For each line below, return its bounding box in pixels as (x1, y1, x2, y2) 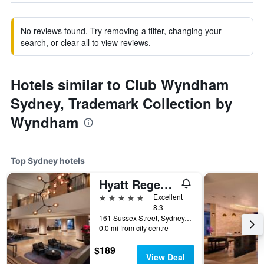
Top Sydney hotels (11, 156, 85, 166)
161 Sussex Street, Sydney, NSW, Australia (184, 213, 192, 223)
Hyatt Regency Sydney (160, 176, 172, 193)
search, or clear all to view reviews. (21, 37, 151, 48)
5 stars (98, 191, 126, 202)
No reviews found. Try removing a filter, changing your (21, 25, 222, 37)
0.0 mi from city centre (99, 223, 169, 233)
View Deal (146, 251, 185, 263)
